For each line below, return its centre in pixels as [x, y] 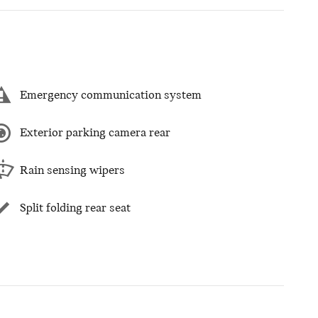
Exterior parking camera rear [95, 133]
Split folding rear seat [75, 208]
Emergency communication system [111, 95]
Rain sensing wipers [72, 170]
